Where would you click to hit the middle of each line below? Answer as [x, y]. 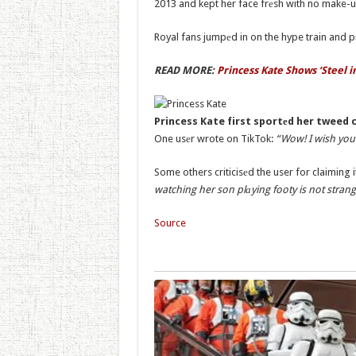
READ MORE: [185, 70]
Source [170, 223]
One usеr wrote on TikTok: [215, 139]
